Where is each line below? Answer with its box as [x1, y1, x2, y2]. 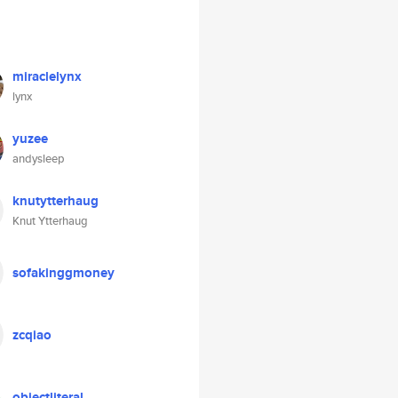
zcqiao [12, 325, 52, 345]
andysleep [12, 150, 65, 167]
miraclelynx [12, 67, 82, 86]
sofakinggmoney [12, 263, 115, 283]
